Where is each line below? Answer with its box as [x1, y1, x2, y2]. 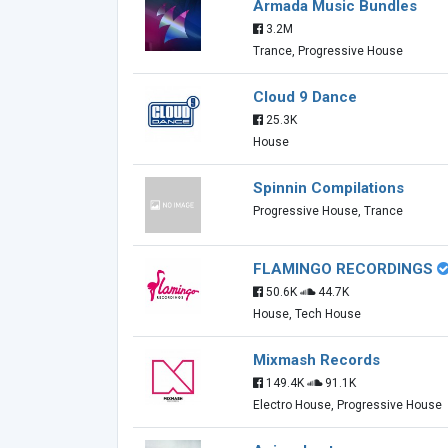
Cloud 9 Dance [253, 88, 357, 106]
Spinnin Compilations [253, 179, 404, 197]
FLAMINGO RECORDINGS [253, 260, 433, 278]
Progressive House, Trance [253, 204, 403, 218]
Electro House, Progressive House [253, 398, 442, 412]
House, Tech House [253, 307, 361, 321]
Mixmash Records [253, 351, 380, 369]
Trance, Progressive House [253, 44, 403, 58]
